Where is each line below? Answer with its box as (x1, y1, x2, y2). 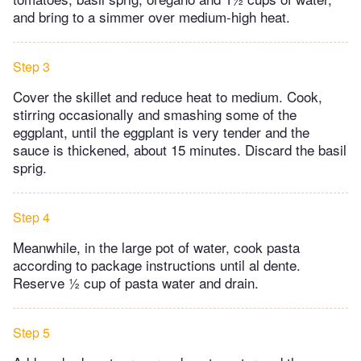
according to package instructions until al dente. (13, 255, 301, 276)
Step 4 (13, 208, 50, 227)
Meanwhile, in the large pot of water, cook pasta (13, 237, 300, 258)
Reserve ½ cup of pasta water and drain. (13, 272, 259, 293)
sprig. (13, 157, 47, 178)
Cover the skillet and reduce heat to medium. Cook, (13, 86, 322, 107)
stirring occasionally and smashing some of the (13, 104, 297, 125)
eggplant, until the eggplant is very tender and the (13, 122, 309, 143)
